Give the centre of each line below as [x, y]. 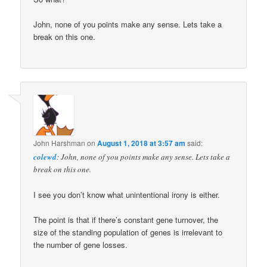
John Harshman [60, 142]
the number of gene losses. [81, 244]
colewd [45, 156]
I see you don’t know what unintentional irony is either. [127, 194]
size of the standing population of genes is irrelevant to [128, 232]
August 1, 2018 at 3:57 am [142, 143]
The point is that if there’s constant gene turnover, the [126, 219]
